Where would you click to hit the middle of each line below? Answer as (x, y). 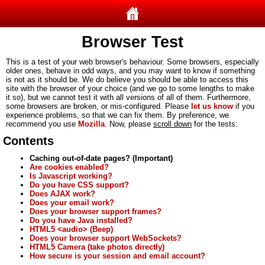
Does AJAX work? (62, 194)
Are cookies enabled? (69, 167)
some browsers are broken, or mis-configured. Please (98, 106)
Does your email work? (72, 203)
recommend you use (42, 124)
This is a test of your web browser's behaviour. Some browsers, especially (132, 62)
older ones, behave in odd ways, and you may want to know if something (130, 71)
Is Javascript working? (71, 176)
